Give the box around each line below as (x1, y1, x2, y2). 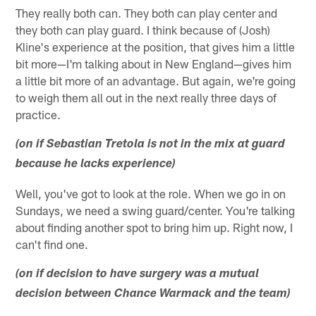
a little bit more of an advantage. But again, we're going (16, 73, 296, 87)
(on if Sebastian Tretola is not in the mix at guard (16, 138, 286, 151)
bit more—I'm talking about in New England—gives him (16, 56, 292, 71)
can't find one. (16, 236, 89, 251)
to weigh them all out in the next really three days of (16, 90, 277, 104)
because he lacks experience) (16, 158, 176, 171)
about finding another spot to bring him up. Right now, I (16, 219, 293, 234)
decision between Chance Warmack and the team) (16, 288, 291, 300)
